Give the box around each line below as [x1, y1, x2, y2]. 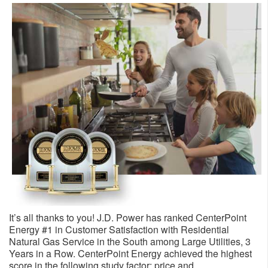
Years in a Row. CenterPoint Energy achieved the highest [9, 246, 252, 261]
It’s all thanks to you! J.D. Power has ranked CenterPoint [9, 211, 246, 225]
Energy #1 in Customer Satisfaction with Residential [9, 223, 229, 237]
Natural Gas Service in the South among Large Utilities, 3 [9, 234, 251, 249]
